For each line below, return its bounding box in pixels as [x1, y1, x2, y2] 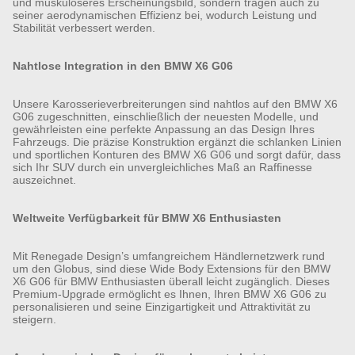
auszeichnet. [13, 173, 76, 186]
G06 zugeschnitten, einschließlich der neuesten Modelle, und [13, 109, 319, 123]
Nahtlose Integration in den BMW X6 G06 [13, 59, 233, 72]
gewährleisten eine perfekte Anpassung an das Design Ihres [13, 122, 315, 136]
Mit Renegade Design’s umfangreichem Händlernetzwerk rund [13, 249, 325, 262]
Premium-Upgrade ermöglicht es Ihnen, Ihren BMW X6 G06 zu [13, 287, 326, 300]
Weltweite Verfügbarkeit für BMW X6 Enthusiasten [13, 211, 281, 224]
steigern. [13, 312, 56, 326]
